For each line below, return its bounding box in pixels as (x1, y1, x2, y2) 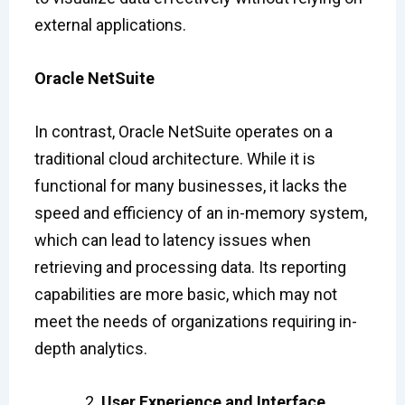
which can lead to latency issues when (33, 230, 311, 250)
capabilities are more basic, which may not (33, 284, 337, 304)
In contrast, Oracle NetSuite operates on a (33, 121, 333, 141)
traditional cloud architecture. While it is (33, 148, 316, 168)
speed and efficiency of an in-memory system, (33, 202, 367, 222)
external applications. (33, 15, 186, 35)
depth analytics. (33, 338, 147, 358)
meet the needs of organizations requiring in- (33, 311, 357, 331)
